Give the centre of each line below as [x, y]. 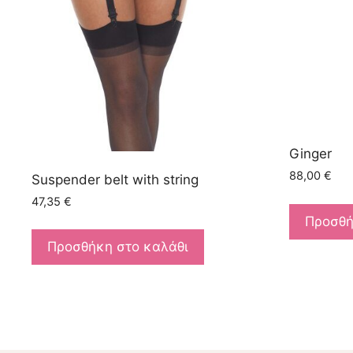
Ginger [310, 153]
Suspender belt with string [115, 179]
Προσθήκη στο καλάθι [118, 247]
